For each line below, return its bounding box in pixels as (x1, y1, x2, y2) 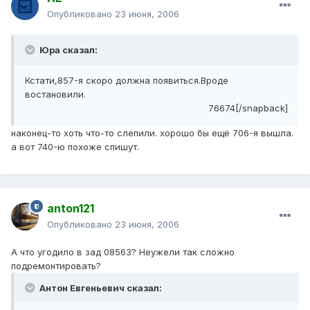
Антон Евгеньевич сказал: (37, 282, 162, 294)
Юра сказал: (37, 44, 98, 56)
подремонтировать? (11, 260, 101, 272)
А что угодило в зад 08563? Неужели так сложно (11, 246, 235, 258)
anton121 (47, 201, 94, 216)
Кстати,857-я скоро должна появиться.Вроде (25, 75, 228, 86)
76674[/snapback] (208, 102, 288, 114)
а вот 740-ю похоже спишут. (11, 141, 139, 153)
